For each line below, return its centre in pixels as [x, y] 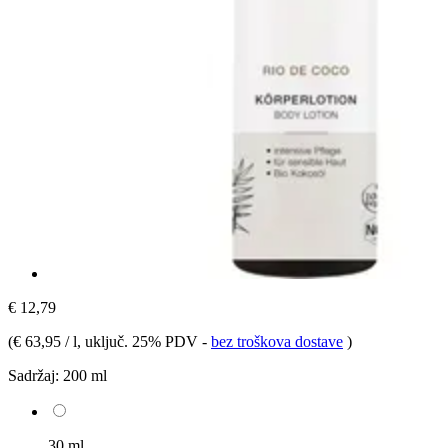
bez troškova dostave [277, 341]
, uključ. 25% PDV [139, 341]
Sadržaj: [33, 375]
